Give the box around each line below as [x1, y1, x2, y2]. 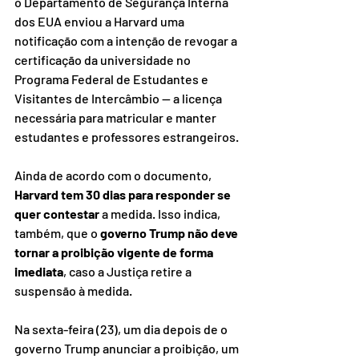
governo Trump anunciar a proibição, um [14, 341, 241, 357]
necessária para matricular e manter [14, 110, 219, 126]
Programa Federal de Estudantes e [14, 71, 211, 87]
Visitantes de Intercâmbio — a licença [14, 91, 224, 107]
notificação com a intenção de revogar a [14, 33, 240, 49]
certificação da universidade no [14, 52, 193, 68]
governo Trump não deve [100, 225, 240, 241]
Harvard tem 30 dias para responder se [14, 187, 233, 203]
